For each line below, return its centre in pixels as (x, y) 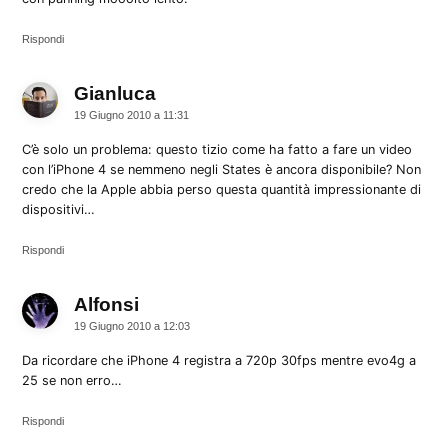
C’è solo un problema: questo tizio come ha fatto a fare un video (217, 149)
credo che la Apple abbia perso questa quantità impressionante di (222, 189)
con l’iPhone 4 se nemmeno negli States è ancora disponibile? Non (222, 169)
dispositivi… (59, 209)
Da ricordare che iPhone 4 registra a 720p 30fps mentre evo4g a (219, 360)
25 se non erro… (72, 380)
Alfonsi (107, 304)
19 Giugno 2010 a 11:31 (132, 114)
